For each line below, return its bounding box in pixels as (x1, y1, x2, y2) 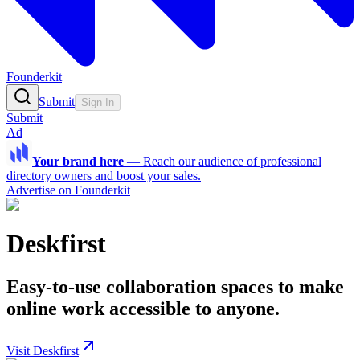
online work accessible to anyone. (6, 297, 280, 319)
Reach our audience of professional (143, 154, 321, 168)
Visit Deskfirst (6, 343, 79, 358)
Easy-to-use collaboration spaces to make (6, 276, 344, 297)
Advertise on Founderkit (6, 183, 130, 197)
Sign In (81, 96, 114, 108)
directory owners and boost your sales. (6, 169, 201, 182)
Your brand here (32, 154, 124, 168)
